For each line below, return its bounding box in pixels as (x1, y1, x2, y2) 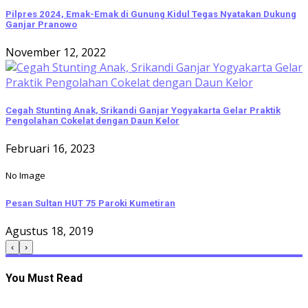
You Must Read (5, 271, 82, 285)
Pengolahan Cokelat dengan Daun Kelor (5, 115, 179, 126)
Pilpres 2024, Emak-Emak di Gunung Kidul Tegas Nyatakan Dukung (5, 8, 296, 19)
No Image (5, 169, 45, 182)
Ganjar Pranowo (5, 19, 77, 30)
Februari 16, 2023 (5, 141, 95, 157)
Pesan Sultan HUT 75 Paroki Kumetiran (5, 197, 175, 208)
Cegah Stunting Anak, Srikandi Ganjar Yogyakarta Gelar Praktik (5, 105, 280, 116)
